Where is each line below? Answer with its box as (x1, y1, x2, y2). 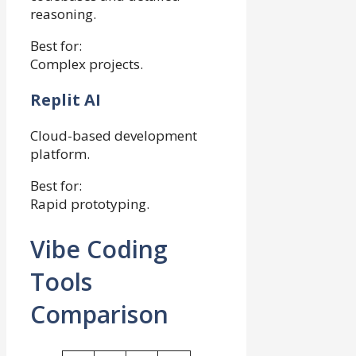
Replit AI (30, 89, 101, 110)
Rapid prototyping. (30, 195, 149, 213)
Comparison (30, 297, 168, 331)
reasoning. (30, 5, 96, 23)
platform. (30, 145, 90, 163)
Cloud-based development (30, 126, 197, 145)
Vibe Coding (30, 232, 168, 265)
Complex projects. (30, 55, 143, 73)
